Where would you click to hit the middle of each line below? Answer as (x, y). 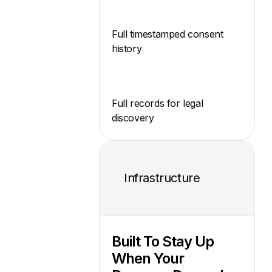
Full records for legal (158, 103)
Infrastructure (162, 178)
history (127, 48)
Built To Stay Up (163, 241)
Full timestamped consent (168, 34)
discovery (133, 117)
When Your (148, 258)
